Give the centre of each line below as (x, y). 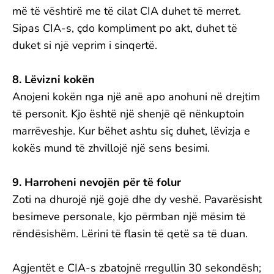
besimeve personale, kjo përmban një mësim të (129, 217)
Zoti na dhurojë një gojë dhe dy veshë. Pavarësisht (137, 199)
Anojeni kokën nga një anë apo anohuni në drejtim (136, 97)
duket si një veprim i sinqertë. (85, 45)
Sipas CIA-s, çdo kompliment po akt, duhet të (125, 28)
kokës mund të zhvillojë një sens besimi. (111, 148)
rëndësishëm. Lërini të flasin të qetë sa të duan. (130, 234)
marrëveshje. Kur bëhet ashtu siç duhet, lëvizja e (131, 131)
